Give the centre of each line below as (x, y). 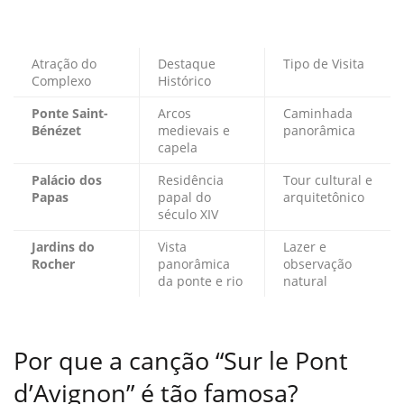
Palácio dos (67, 180)
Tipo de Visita (324, 64)
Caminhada (318, 114)
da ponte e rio (200, 281)
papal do (184, 197)
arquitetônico (324, 197)
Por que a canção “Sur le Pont (181, 360)
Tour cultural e (328, 180)
